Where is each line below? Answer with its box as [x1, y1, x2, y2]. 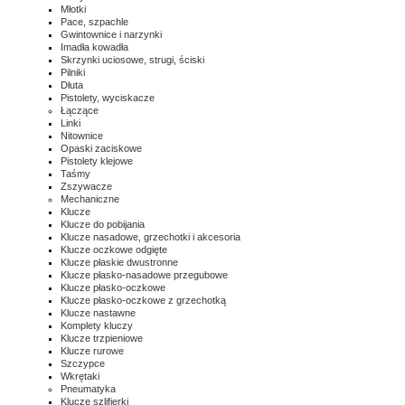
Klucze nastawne [61, 307, 136, 318]
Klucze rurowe [61, 345, 124, 356]
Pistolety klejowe [61, 155, 133, 166]
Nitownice [61, 130, 103, 141]
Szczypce [61, 358, 105, 369]
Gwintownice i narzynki [61, 29, 162, 40]
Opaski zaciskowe [61, 143, 142, 154]
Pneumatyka [61, 383, 116, 394]
